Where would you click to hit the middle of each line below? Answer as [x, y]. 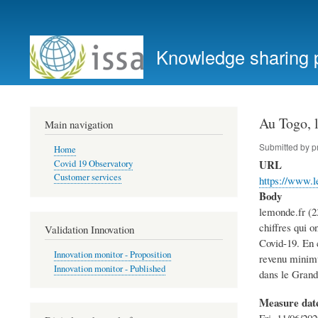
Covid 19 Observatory [93, 163]
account [39, 37]
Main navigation [79, 124]
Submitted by [285, 146]
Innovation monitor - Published [109, 268]
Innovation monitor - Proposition [112, 255]
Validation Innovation [89, 229]
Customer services [87, 177]
